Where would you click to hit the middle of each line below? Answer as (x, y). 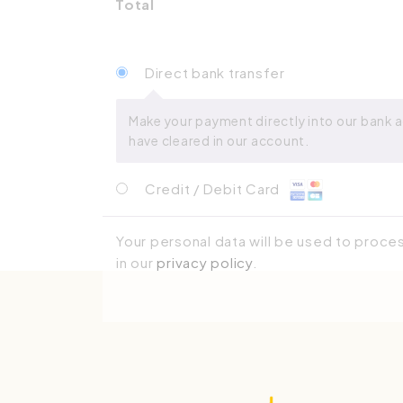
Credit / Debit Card (214, 189)
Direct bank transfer (215, 72)
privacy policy (205, 263)
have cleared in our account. (219, 140)
